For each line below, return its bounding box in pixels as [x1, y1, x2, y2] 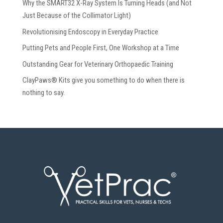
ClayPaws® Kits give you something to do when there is [22, 76, 185, 85]
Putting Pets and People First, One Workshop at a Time [22, 43, 179, 52]
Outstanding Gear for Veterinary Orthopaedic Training [22, 59, 173, 69]
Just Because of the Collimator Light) [22, 11, 131, 20]
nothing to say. [22, 88, 68, 97]
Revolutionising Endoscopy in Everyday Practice [22, 27, 158, 36]
